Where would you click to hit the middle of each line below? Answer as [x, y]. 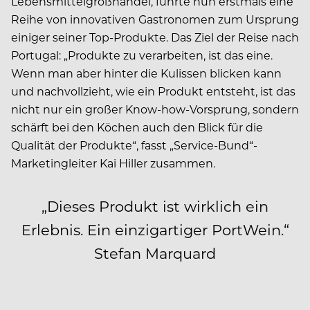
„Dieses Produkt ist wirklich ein [155, 206]
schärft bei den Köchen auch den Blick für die [137, 127]
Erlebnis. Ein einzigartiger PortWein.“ [155, 229]
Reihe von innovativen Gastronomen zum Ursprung [155, 19]
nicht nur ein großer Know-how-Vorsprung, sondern [155, 109]
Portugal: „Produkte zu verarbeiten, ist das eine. [142, 55]
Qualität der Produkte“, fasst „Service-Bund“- [134, 145]
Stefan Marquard [155, 253]
